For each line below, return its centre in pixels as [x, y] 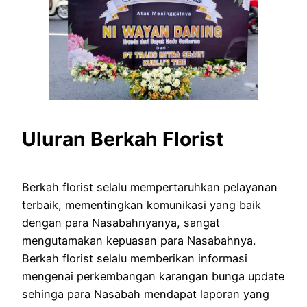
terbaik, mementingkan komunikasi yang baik [142, 205]
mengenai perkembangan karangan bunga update [153, 277]
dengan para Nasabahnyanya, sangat [121, 223]
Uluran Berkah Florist [123, 139]
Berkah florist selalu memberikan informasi [135, 259]
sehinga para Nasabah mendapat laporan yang [146, 294]
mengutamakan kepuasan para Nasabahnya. [139, 241]
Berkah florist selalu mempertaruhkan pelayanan [150, 187]
